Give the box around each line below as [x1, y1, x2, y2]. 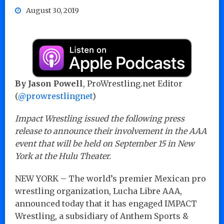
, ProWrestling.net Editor [83, 78, 182, 88]
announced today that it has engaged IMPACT [15, 198, 197, 208]
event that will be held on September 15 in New [15, 138, 194, 148]
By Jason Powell [15, 78, 83, 88]
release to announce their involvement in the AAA [15, 125, 206, 136]
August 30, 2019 [26, 5, 79, 15]
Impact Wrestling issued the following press [15, 113, 184, 123]
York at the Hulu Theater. [15, 150, 111, 161]
